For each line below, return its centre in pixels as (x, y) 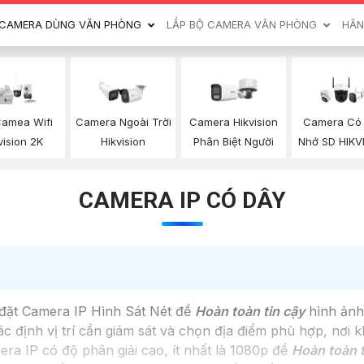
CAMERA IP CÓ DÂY (182, 200)
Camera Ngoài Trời (123, 122)
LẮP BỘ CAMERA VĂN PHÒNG (242, 25)
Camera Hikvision (233, 122)
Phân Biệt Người (233, 142)
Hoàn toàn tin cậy (250, 311)
